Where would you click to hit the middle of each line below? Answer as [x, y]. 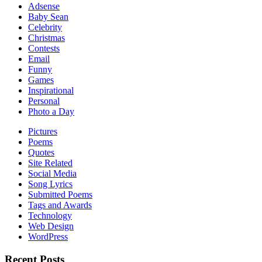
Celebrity [45, 27]
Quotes [41, 152]
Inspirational [51, 90]
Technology [50, 215]
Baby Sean [48, 16]
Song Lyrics [50, 184]
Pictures [43, 131]
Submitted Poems [60, 194]
